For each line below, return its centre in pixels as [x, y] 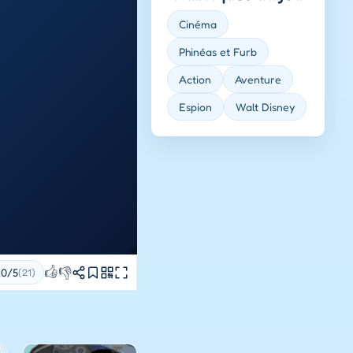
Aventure [258, 79]
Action [195, 79]
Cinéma [198, 24]
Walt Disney [265, 107]
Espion [195, 107]
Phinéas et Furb [218, 52]
